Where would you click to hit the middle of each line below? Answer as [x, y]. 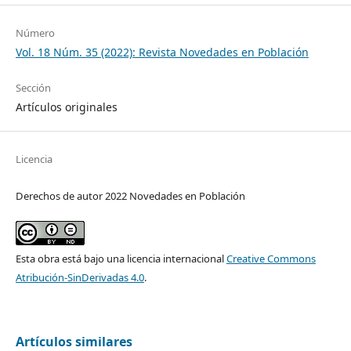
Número [35, 33]
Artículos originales [66, 107]
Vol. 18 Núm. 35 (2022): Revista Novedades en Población [162, 52]
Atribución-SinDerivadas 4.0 [80, 277]
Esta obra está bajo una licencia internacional [121, 258]
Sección [33, 87]
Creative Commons [271, 258]
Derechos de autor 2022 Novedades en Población [130, 195]
